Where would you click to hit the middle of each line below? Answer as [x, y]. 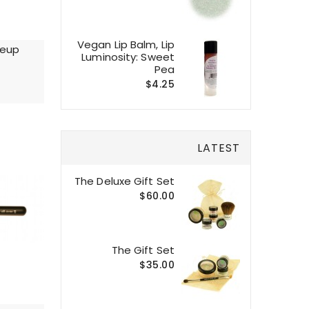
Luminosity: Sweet [128, 57]
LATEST [219, 148]
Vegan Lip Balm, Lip [126, 44]
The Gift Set [143, 250]
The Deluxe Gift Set [124, 181]
